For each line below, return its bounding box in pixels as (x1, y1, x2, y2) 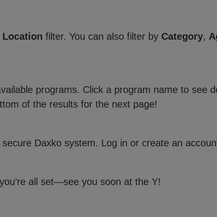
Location (2, 31, 43, 42)
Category (161, 31, 203, 42)
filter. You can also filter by (43, 31, 161, 42)
